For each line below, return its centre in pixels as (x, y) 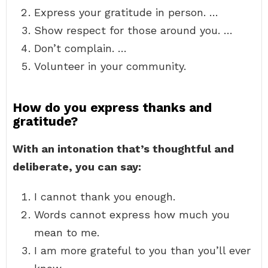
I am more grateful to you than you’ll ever (142, 250)
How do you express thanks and (112, 107)
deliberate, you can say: (77, 167)
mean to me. (67, 232)
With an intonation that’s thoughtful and (123, 149)
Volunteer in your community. (110, 66)
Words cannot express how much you (132, 214)
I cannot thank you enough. (105, 197)
